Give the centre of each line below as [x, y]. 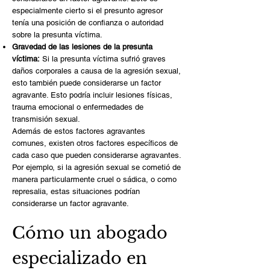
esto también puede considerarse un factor [86, 83]
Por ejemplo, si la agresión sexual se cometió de [96, 167]
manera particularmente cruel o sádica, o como [94, 179]
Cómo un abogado [90, 233]
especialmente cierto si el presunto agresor [87, 11]
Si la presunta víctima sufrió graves [103, 59]
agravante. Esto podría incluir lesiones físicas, [92, 95]
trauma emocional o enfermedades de [78, 107]
